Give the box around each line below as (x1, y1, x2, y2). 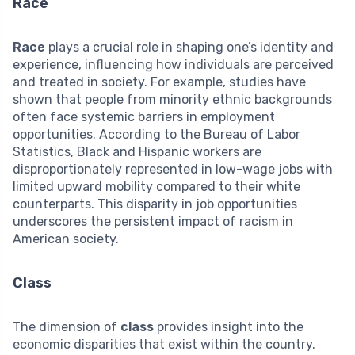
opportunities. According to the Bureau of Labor (13, 126, 300, 142)
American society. (13, 231, 119, 246)
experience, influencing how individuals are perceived (13, 56, 334, 72)
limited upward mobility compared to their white (13, 178, 300, 194)
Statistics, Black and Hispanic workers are (13, 143, 261, 159)
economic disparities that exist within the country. (13, 336, 315, 352)
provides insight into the (154, 319, 303, 334)
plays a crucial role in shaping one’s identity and (45, 39, 334, 55)
